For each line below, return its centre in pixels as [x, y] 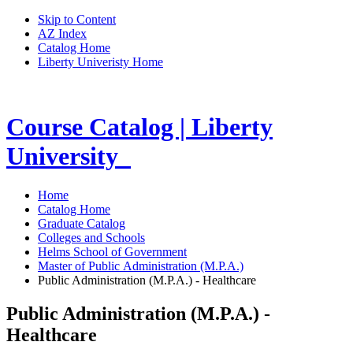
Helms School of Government [112, 251]
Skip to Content [77, 19]
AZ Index [62, 33]
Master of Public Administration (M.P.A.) [141, 266]
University [62, 156]
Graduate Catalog [82, 223]
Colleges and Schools [91, 237]
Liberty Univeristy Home [100, 62]
